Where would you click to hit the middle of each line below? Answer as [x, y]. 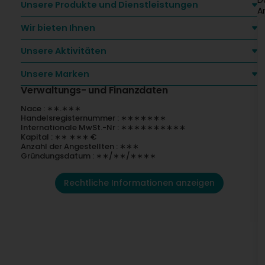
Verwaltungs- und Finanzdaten [94, 90]
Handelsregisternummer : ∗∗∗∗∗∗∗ [93, 118]
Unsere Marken [55, 74]
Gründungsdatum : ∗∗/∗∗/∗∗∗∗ [88, 156]
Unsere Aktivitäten [64, 51]
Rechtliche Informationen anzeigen [139, 183]
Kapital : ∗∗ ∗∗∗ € [59, 137]
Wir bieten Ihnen [58, 28]
